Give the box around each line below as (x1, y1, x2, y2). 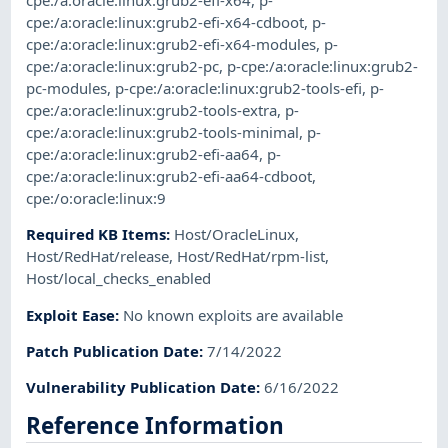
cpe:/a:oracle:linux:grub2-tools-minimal (26, 122, 300, 143)
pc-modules (26, 78, 108, 99)
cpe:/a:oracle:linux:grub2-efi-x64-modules (26, 34, 317, 55)
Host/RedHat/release (26, 246, 170, 267)
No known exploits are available (123, 304, 344, 325)
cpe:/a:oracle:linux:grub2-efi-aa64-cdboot (26, 166, 313, 187)
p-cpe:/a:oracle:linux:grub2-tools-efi (115, 78, 363, 99)
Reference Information (26, 409, 285, 441)
